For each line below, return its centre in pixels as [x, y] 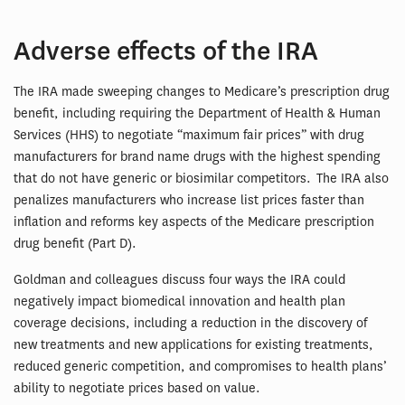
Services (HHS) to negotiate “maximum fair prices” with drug [189, 136]
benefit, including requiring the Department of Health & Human [197, 114]
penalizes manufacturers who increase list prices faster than [189, 201]
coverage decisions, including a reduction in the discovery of [190, 324]
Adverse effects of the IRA [166, 52]
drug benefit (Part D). [75, 244]
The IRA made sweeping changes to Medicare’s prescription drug [202, 92]
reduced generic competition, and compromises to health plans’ [200, 367]
